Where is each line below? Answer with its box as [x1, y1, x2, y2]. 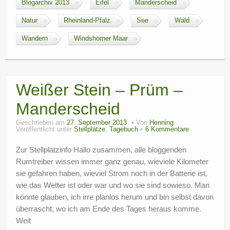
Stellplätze [74, 126, 105, 133]
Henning [149, 119, 174, 126]
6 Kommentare [145, 126, 189, 133]
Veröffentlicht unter [16, 126, 74, 133]
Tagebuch [109, 126, 138, 133]
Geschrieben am [16, 119, 67, 126]
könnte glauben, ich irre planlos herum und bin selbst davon [16, 193, 214, 201]
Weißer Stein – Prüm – [16, 81, 183, 99]
